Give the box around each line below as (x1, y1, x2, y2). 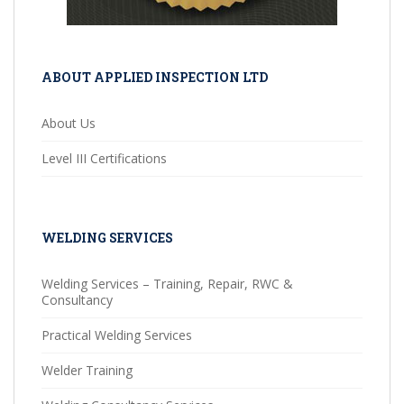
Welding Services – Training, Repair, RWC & (41, 275, 293, 293)
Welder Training (41, 362, 133, 380)
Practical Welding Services (41, 326, 192, 344)
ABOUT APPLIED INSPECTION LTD (41, 69, 268, 87)
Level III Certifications (41, 150, 167, 168)
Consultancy (41, 291, 113, 309)
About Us (41, 115, 96, 133)
